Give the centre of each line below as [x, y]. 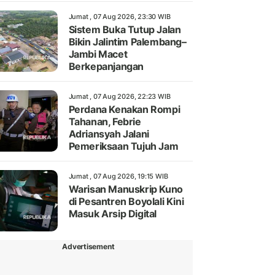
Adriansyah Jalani [109, 134]
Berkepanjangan [106, 66]
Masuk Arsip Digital [112, 213]
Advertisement [88, 246]
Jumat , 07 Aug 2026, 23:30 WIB [119, 16]
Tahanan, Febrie [105, 121]
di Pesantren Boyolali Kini [126, 201]
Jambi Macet [98, 54]
